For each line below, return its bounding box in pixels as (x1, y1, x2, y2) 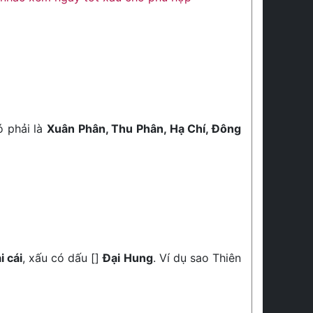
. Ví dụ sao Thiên (152, 251, 242, 265)
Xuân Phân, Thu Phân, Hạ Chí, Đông (46, 122, 242, 136)
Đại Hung (103, 251, 153, 265)
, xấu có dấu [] (22, 251, 103, 265)
